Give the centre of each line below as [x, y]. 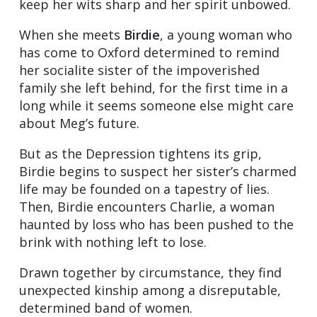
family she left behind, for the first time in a [154, 88]
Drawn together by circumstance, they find [150, 273]
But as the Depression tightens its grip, [140, 154]
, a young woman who [226, 35]
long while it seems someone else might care [156, 106]
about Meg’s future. [79, 123]
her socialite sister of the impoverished [139, 70]
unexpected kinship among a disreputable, [150, 290]
